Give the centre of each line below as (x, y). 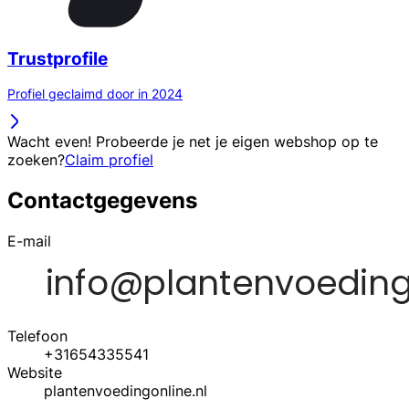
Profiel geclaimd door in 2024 (95, 94)
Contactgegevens (102, 201)
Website (35, 373)
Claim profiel (109, 160)
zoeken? (36, 160)
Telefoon (37, 336)
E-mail (29, 241)
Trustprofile (58, 58)
